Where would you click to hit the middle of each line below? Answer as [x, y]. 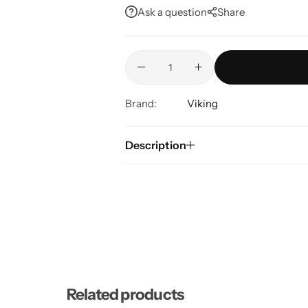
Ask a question [172, 12]
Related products [125, 294]
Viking [202, 103]
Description [156, 145]
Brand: [141, 103]
